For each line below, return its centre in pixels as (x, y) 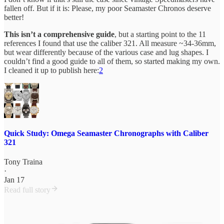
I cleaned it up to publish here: (51, 70)
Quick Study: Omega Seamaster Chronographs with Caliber (106, 133)
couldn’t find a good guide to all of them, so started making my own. (112, 61)
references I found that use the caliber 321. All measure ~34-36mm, (110, 43)
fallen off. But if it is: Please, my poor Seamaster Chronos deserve (107, 8)
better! (14, 17)
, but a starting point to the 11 (160, 34)
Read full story (27, 189)
